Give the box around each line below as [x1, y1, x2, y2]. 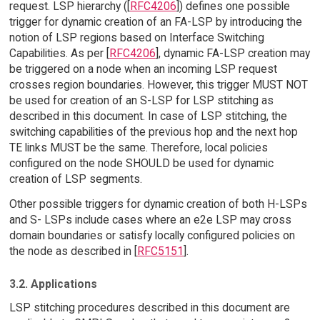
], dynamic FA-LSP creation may [155, 46, 310, 60]
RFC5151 [136, 244, 184, 258]
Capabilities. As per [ [9, 46, 109, 60]
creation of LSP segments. [9, 171, 142, 186]
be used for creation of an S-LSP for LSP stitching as [9, 93, 274, 107]
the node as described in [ [9, 244, 137, 258]
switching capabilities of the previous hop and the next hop [9, 124, 298, 139]
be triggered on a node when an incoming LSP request [9, 61, 277, 76]
